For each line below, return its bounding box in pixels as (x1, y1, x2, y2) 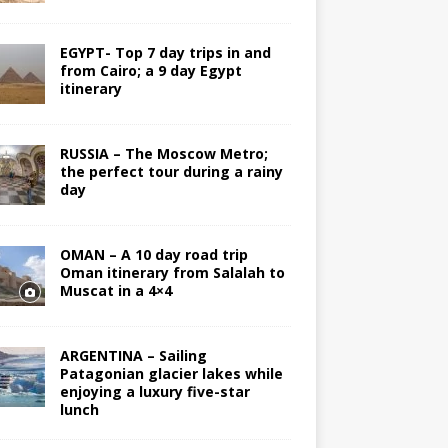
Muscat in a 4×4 (59, 281, 172, 301)
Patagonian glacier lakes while (59, 364, 283, 384)
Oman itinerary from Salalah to (59, 263, 285, 283)
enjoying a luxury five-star (59, 382, 250, 402)
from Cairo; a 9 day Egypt (59, 61, 242, 81)
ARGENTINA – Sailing (59, 346, 207, 366)
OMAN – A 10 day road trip (59, 245, 248, 265)
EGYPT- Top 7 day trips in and (59, 43, 271, 63)
